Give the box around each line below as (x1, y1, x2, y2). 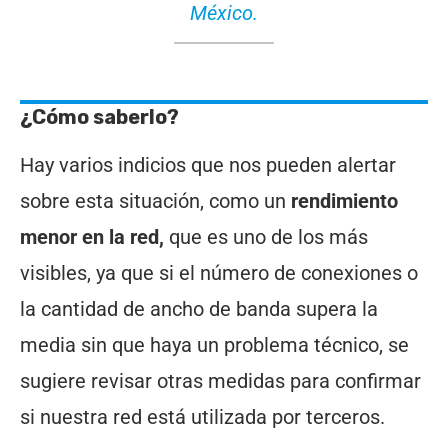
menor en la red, (20, 224, 164, 249)
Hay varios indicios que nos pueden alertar (20, 152, 396, 177)
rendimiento (291, 188, 398, 213)
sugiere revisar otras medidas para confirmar (20, 368, 421, 393)
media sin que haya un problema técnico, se (20, 332, 409, 357)
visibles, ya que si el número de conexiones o (20, 260, 418, 285)
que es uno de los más (164, 224, 368, 249)
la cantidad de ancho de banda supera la (20, 296, 378, 321)
